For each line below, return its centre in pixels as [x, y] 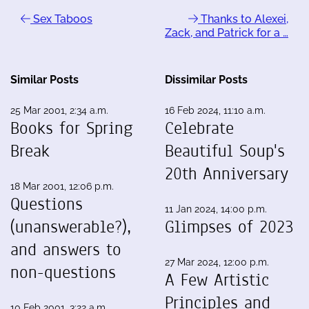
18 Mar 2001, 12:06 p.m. [62, 186]
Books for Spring [72, 128]
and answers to [66, 249]
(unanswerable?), [71, 227]
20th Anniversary [227, 173]
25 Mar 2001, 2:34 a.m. [59, 110]
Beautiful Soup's [225, 151]
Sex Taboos [61, 19]
